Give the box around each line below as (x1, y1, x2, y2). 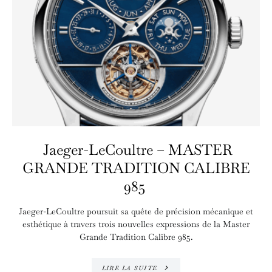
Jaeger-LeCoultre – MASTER (39, 140, 233, 159)
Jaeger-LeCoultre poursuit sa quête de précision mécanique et (19, 206, 253, 217)
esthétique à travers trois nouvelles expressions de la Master (22, 219, 250, 229)
